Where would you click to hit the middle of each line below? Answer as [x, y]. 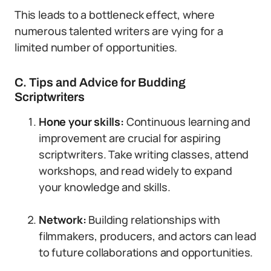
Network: [64, 220]
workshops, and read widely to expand [135, 171]
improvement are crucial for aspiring [130, 138]
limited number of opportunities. [96, 47]
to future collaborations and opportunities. [146, 252]
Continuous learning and [188, 122]
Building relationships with [154, 220]
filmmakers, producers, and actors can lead [148, 236]
